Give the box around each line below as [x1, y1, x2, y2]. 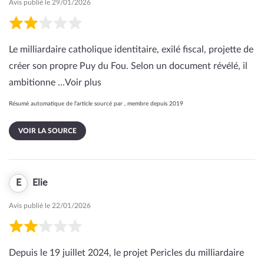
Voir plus [65, 78, 101, 87]
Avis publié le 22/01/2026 [9, 202, 91, 209]
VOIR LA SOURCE [18, 127, 77, 134]
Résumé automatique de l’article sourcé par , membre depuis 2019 [9, 101, 183, 107]
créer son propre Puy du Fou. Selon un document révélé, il [9, 61, 247, 71]
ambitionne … [9, 78, 65, 87]
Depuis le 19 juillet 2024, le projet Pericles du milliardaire [9, 248, 244, 258]
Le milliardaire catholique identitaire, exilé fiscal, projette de [9, 45, 253, 54]
